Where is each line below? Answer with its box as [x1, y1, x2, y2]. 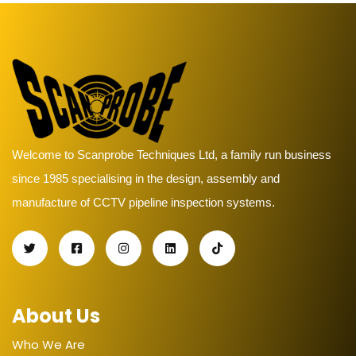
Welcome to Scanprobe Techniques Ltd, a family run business [12, 147, 331, 161]
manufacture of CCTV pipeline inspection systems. [12, 195, 275, 209]
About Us [12, 302, 100, 329]
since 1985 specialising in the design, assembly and [12, 171, 280, 185]
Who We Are [12, 335, 85, 353]
